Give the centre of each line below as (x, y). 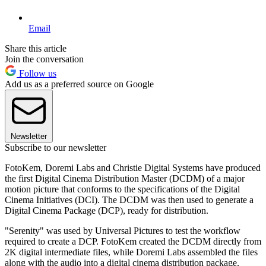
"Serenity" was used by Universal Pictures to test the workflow (123, 230)
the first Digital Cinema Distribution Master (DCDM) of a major (125, 178)
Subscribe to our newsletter (56, 147)
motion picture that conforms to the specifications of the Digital (122, 189)
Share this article (36, 48)
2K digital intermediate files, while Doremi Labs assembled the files (131, 252)
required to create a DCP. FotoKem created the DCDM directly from (133, 241)
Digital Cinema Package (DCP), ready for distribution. (107, 210)
